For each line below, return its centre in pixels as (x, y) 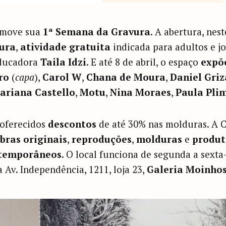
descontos (72, 124)
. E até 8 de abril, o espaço (143, 62)
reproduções (101, 139)
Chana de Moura (126, 77)
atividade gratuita (65, 46)
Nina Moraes (140, 92)
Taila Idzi (63, 62)
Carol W (62, 77)
